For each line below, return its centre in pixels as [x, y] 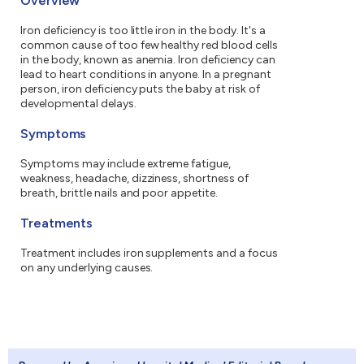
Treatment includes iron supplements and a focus [149, 253]
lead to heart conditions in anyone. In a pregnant [146, 75]
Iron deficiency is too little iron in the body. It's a [143, 31]
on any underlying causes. [87, 268]
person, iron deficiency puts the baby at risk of [140, 89]
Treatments [57, 223]
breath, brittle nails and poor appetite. [119, 193]
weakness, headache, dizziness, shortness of [135, 179]
